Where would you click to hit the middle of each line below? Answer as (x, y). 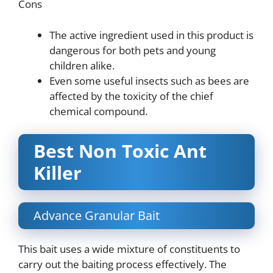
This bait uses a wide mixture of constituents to (129, 249)
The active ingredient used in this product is (151, 35)
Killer (58, 173)
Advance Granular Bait (97, 216)
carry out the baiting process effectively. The (122, 264)
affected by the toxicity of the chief (131, 96)
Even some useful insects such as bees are (149, 80)
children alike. (82, 65)
